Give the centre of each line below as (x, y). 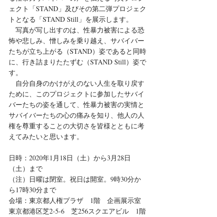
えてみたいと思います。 (46, 137)
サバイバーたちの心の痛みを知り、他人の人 (77, 115)
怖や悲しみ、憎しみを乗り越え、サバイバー (77, 41)
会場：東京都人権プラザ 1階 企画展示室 (75, 201)
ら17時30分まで (32, 190)
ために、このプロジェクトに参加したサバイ (77, 94)
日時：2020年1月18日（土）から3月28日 (70, 158)
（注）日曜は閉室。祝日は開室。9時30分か (75, 179)
